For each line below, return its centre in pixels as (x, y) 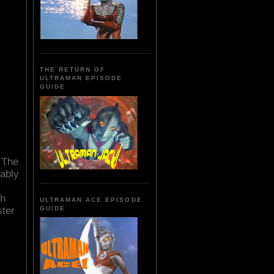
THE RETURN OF (73, 70)
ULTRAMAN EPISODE (81, 78)
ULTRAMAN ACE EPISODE (91, 199)
